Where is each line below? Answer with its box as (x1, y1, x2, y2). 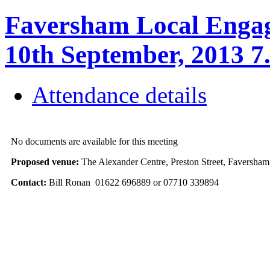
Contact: (10, 177, 49, 188)
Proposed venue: (10, 157, 81, 168)
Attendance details (32, 82, 207, 108)
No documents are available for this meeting (10, 136, 178, 147)
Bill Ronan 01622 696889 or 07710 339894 (48, 177, 219, 188)
